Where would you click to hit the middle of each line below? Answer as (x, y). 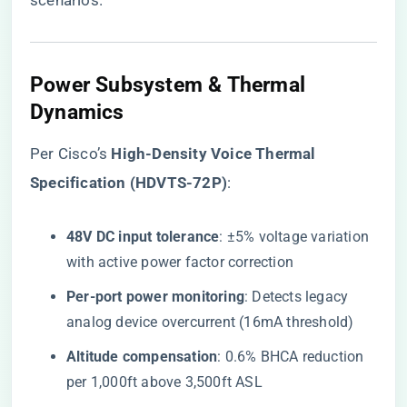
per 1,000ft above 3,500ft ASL (164, 382)
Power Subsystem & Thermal (168, 84)
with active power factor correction (180, 262)
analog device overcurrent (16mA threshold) (210, 322)
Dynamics (77, 112)
